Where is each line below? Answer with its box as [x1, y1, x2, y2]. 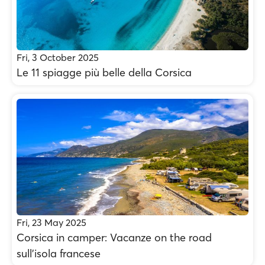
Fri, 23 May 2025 [17, 216, 86, 228]
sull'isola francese [17, 247, 101, 260]
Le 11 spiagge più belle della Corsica [17, 66, 192, 79]
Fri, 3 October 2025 [17, 51, 99, 63]
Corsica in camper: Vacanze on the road [17, 231, 212, 244]
